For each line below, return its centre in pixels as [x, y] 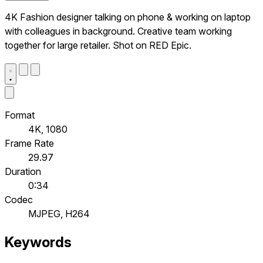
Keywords [38, 242]
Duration [23, 171]
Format [20, 115]
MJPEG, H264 [59, 213]
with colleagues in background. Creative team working [118, 31]
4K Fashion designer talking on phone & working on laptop [128, 17]
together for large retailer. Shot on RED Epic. [98, 45]
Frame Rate [29, 143]
